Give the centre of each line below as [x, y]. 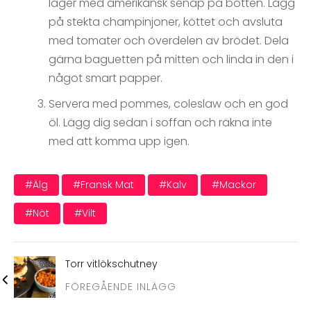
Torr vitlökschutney [111, 264]
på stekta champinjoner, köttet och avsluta [166, 22]
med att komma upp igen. [119, 142]
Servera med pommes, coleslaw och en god [168, 104]
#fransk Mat [103, 185]
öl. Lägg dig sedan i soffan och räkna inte [160, 123]
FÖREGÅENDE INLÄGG [121, 287]
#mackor [234, 185]
